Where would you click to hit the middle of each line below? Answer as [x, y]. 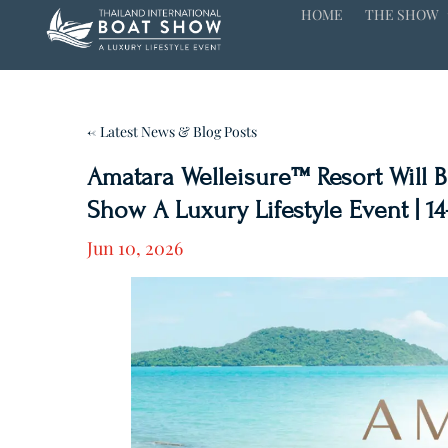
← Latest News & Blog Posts [172, 131]
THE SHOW [402, 14]
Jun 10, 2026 [135, 247]
